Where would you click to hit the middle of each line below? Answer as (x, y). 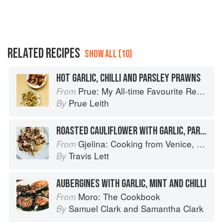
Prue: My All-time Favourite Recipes (137, 91)
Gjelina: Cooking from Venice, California (137, 144)
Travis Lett (89, 156)
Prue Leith (89, 103)
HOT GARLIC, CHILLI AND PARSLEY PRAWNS (128, 78)
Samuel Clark (95, 209)
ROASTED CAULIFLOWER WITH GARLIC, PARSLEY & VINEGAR (203, 131)
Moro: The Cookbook (119, 197)
